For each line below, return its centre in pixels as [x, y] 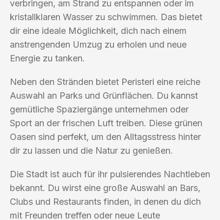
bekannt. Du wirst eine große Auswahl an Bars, [105, 188]
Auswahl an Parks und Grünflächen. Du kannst [104, 95]
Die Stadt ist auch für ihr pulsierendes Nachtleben [110, 174]
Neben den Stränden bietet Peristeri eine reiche [105, 82]
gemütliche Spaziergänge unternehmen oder [99, 109]
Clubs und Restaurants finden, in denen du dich [105, 201]
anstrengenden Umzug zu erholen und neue [98, 44]
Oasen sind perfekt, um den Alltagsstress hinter [105, 137]
